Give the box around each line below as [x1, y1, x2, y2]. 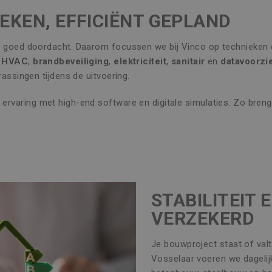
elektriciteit [114, 56, 167, 67]
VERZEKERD [151, 208, 255, 229]
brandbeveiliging [33, 56, 109, 67]
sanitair [171, 56, 205, 67]
